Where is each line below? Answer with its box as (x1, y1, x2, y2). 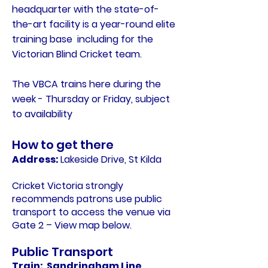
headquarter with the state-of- (12, 2, 159, 16)
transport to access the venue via (12, 205, 170, 219)
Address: (12, 153, 60, 166)
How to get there (12, 136, 116, 153)
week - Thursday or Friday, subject (12, 92, 170, 106)
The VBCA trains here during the (12, 77, 161, 91)
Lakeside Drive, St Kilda (60, 153, 164, 166)
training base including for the (12, 32, 153, 46)
